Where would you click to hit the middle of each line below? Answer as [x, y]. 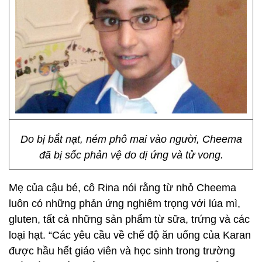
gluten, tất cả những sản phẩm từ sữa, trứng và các [129, 219]
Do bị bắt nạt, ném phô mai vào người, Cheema [131, 139]
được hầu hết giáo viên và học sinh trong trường [122, 251]
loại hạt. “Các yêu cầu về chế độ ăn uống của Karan [130, 235]
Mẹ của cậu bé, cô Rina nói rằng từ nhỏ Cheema [123, 188]
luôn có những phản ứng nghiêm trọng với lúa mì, [125, 204]
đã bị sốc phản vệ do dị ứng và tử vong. [131, 155]
